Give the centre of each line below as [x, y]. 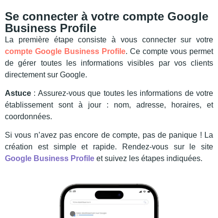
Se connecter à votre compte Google [107, 16]
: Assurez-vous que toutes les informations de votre [122, 93]
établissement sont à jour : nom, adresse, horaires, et [109, 105]
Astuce [18, 93]
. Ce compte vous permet [169, 51]
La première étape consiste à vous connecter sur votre [109, 39]
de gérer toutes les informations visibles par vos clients [109, 63]
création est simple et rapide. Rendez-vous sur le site [109, 147]
